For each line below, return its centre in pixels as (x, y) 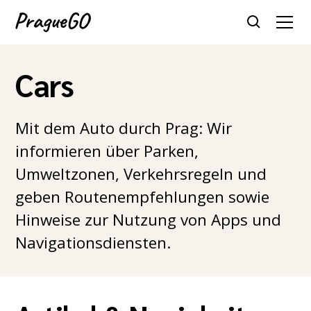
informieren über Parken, (107, 151)
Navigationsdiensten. (93, 243)
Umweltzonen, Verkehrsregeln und (141, 174)
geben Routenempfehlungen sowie (143, 197)
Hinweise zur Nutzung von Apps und (149, 220)
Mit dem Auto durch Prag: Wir (124, 128)
